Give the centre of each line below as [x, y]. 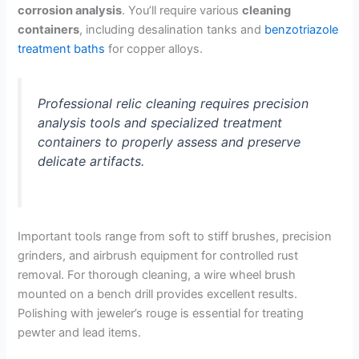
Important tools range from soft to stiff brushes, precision [175, 237]
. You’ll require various [182, 11]
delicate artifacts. [91, 161]
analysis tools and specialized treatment [160, 123]
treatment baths [62, 49]
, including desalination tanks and [172, 30]
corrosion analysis [70, 11]
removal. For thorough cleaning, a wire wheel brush [157, 275]
